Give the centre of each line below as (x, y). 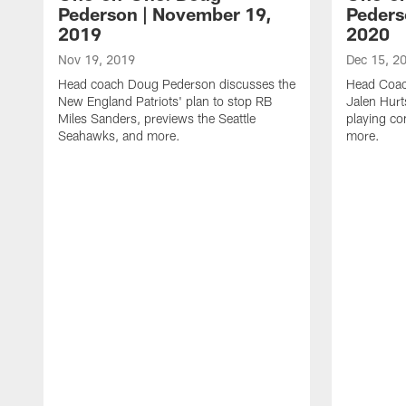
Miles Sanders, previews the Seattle (157, 118)
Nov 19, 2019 (97, 59)
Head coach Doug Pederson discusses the (177, 83)
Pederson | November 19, (165, 13)
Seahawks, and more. (119, 135)
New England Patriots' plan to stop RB (165, 101)
